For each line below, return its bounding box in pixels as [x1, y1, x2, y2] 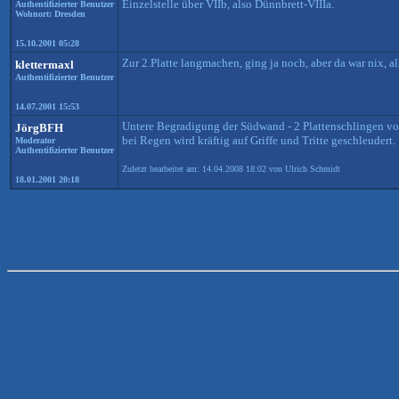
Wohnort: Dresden [15, 9, 85, 19]
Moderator [15, 135, 55, 145]
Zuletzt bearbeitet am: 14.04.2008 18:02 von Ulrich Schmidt [122, 164, 340, 174]
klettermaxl [15, 58, 74, 71]
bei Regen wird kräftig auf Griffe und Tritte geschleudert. [122, 134, 395, 147]
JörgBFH [15, 121, 63, 134]
